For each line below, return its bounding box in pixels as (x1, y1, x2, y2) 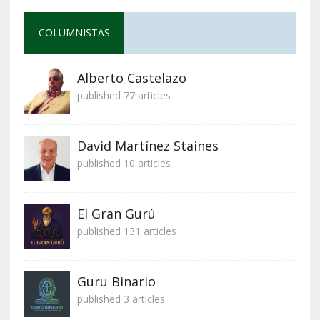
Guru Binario (76, 273, 156, 291)
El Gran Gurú (76, 205, 156, 223)
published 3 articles (76, 292, 165, 306)
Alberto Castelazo (76, 69, 186, 87)
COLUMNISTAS (38, 26, 110, 40)
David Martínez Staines (76, 137, 219, 155)
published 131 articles (76, 224, 176, 239)
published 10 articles (76, 156, 171, 171)
